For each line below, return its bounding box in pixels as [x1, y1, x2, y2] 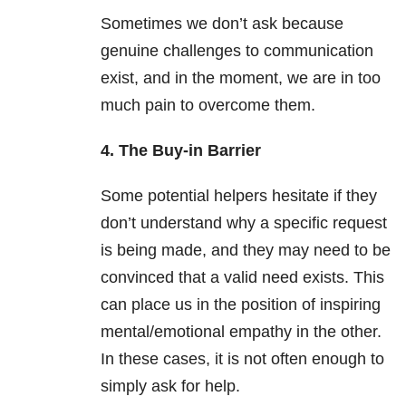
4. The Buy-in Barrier [101, 141, 261, 160]
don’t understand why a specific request [101, 214, 387, 233]
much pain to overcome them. [101, 96, 315, 115]
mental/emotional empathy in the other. [101, 323, 382, 342]
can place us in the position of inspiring [101, 295, 381, 314]
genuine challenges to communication [101, 42, 373, 61]
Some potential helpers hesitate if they [101, 187, 377, 206]
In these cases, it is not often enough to [101, 350, 384, 369]
